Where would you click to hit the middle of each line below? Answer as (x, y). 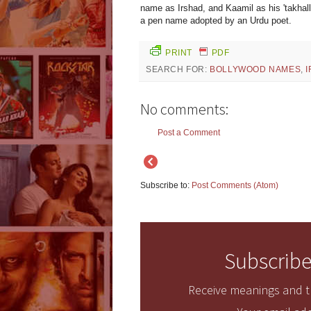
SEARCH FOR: (178, 70)
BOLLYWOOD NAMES (255, 70)
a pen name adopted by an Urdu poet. (216, 21)
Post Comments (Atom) (235, 186)
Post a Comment (189, 133)
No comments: (184, 109)
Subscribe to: (166, 186)
